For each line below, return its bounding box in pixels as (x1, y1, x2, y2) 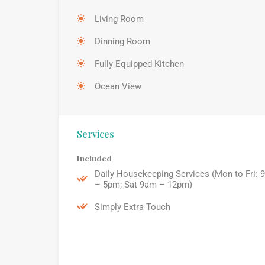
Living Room (95, 13, 144, 24)
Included (77, 152, 112, 163)
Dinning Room (95, 35, 150, 47)
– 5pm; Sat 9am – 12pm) (95, 179, 192, 190)
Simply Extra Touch (95, 201, 170, 212)
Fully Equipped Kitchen (95, 58, 184, 69)
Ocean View (95, 80, 141, 92)
